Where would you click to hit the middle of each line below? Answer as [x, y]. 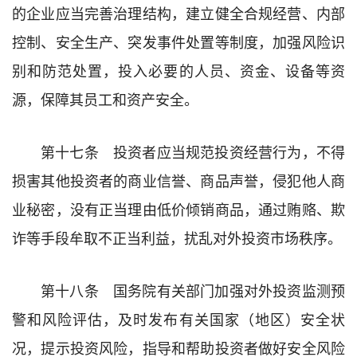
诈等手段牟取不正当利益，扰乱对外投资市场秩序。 [177, 237]
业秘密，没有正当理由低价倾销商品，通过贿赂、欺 [178, 208]
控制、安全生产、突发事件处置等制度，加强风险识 [178, 41]
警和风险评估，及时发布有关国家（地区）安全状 [178, 318]
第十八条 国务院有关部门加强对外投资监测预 [193, 290]
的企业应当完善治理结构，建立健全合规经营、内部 [178, 12]
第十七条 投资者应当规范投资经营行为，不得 [193, 151]
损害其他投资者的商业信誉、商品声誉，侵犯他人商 [178, 180]
